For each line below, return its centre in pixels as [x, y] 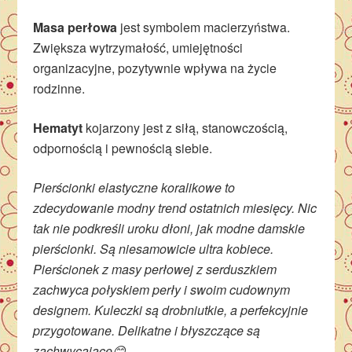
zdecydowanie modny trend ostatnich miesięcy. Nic [175, 207]
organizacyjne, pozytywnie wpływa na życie [155, 68]
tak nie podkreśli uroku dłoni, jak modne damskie [169, 228]
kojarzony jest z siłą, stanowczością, [185, 127]
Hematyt [58, 127]
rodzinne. [59, 88]
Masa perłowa [75, 27]
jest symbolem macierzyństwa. [204, 27]
